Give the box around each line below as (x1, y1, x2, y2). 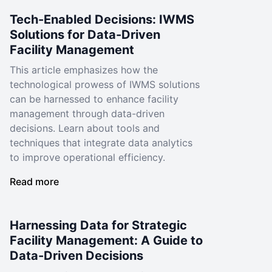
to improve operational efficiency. (10, 151, 165, 163)
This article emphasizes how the (10, 64, 158, 76)
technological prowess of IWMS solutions (10, 78, 200, 90)
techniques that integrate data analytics (10, 137, 192, 149)
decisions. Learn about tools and (10, 122, 160, 134)
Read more (10, 175, 59, 188)
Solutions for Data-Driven (10, 27, 160, 42)
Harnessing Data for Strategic (10, 218, 187, 233)
